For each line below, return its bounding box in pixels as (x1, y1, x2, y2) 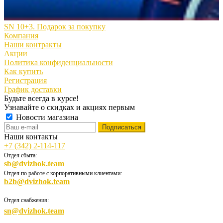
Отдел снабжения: (4, 197, 49, 204)
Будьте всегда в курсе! (4, 94, 79, 103)
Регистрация (4, 76, 47, 85)
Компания (4, 31, 38, 40)
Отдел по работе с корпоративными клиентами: (4, 170, 122, 177)
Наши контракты (4, 40, 62, 49)
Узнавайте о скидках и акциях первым (4, 103, 135, 112)
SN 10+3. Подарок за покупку (4, 22, 106, 31)
